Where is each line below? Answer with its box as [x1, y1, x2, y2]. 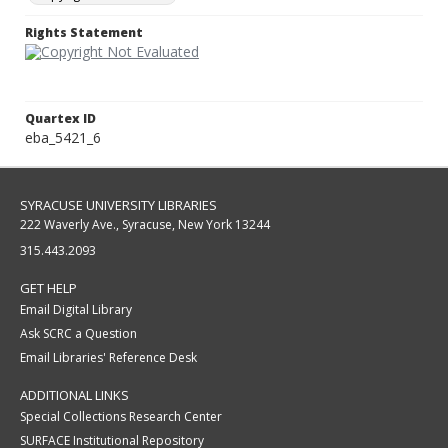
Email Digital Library [20, 301, 132, 319]
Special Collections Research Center [20, 408, 222, 426]
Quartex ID [25, 110, 96, 128]
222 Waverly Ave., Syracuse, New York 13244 [20, 216, 270, 234]
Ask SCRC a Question [20, 325, 137, 343]
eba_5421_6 [25, 128, 101, 148]
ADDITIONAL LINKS [20, 386, 129, 405]
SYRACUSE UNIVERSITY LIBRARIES [20, 196, 217, 215]
